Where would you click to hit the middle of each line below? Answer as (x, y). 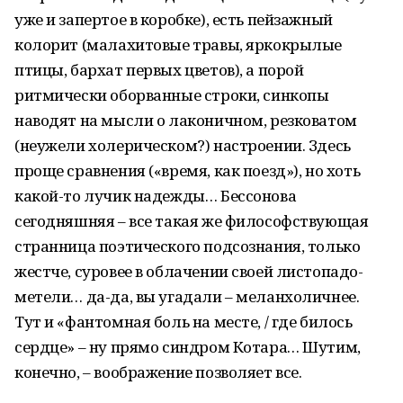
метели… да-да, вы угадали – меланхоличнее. (187, 296)
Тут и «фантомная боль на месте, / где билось (184, 322)
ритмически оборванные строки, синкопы (172, 95)
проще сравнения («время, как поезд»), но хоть (188, 170)
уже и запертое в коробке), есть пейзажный (174, 19)
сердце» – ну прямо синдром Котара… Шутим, (188, 347)
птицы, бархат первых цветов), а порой (159, 70)
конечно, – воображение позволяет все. (158, 372)
